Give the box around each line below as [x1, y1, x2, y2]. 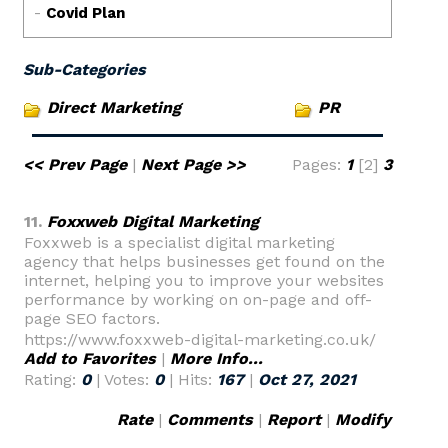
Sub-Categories [23, 60, 146, 79]
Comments [167, 410, 253, 429]
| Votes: [91, 370, 154, 389]
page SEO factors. [24, 309, 160, 328]
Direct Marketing [47, 98, 181, 117]
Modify [335, 410, 391, 429]
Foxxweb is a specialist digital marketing [24, 233, 335, 252]
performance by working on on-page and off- [24, 290, 372, 309]
